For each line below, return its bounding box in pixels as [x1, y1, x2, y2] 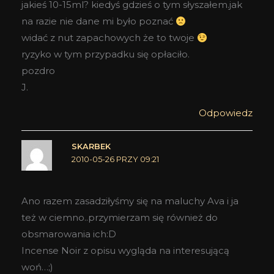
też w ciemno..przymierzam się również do [21, 211, 218, 223]
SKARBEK [71, 142, 111, 152]
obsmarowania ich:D [21, 228, 116, 240]
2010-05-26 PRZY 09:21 [71, 155, 159, 165]
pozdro [21, 65, 55, 77]
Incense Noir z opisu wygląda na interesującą [21, 244, 229, 256]
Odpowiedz [199, 107, 253, 119]
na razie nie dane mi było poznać [21, 15, 176, 28]
